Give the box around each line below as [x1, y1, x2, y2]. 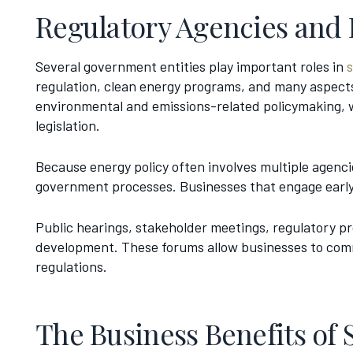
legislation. [35, 117, 100, 135]
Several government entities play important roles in [35, 58, 347, 76]
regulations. [35, 258, 107, 276]
